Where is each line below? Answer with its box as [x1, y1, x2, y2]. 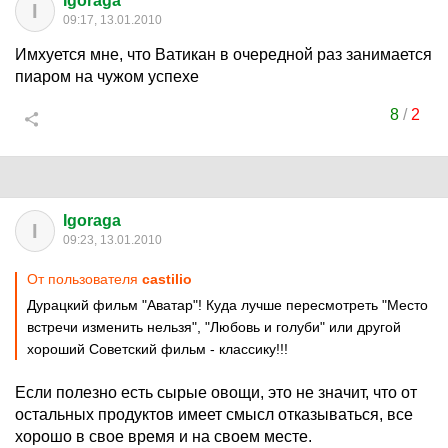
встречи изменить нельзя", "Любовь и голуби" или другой [27, 319, 401, 335]
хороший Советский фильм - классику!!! [27, 341, 288, 357]
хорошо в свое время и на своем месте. [15, 428, 312, 445]
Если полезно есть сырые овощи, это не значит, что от [15, 384, 417, 401]
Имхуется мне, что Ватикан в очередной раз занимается [15, 46, 432, 63]
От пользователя [27, 271, 142, 287]
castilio [142, 271, 192, 287]
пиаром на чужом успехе [15, 68, 199, 85]
